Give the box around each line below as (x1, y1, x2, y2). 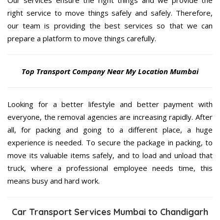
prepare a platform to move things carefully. (7, 33, 156, 44)
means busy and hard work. (7, 176, 100, 186)
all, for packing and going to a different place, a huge (7, 125, 213, 135)
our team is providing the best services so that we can (7, 21, 213, 31)
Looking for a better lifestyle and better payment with (7, 99, 213, 110)
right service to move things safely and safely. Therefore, (7, 8, 213, 18)
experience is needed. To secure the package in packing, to (7, 137, 213, 148)
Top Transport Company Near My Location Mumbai (22, 66, 198, 77)
